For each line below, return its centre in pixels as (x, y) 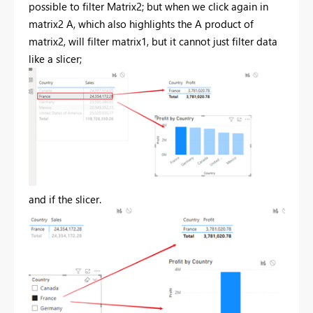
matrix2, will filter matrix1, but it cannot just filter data (153, 42)
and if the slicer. (65, 199)
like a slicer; (55, 59)
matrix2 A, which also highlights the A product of (141, 24)
